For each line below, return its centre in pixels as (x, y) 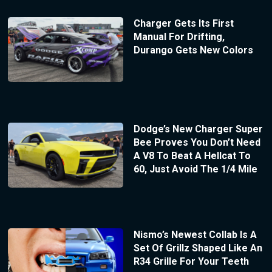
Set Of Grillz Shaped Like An (198, 248)
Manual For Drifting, (179, 37)
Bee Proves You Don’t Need (197, 142)
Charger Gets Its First (183, 24)
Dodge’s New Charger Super (198, 129)
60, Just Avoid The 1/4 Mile (195, 169)
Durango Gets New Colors (193, 50)
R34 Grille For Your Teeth (191, 261)
